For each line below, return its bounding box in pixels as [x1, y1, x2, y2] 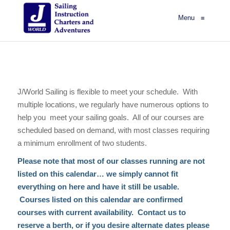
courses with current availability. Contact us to [17, 208, 186, 217]
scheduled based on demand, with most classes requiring [17, 126, 209, 135]
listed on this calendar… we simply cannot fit [17, 169, 178, 178]
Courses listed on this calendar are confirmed [17, 195, 183, 204]
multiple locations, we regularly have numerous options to [17, 100, 208, 109]
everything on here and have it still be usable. [17, 182, 179, 191]
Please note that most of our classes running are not [17, 157, 205, 165]
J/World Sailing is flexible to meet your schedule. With [17, 87, 198, 96]
